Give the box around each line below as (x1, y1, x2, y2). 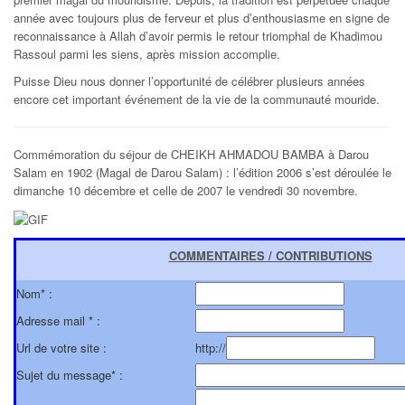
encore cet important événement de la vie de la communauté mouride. (14, 90, 380, 108)
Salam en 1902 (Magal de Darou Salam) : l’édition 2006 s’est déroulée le (14, 164, 391, 182)
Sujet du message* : (16, 365, 123, 383)
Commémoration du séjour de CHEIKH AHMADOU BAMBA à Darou (14, 146, 369, 164)
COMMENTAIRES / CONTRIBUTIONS (168, 246, 372, 264)
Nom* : (16, 284, 52, 302)
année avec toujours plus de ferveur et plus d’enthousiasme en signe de (14, 9, 390, 27)
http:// (195, 338, 226, 356)
